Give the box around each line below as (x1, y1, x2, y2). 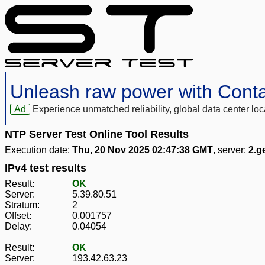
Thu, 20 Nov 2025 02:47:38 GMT (72, 145, 213, 156)
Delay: (5, 221, 32, 232)
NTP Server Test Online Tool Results (5, 128, 189, 141)
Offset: (5, 211, 31, 221)
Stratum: (5, 200, 40, 211)
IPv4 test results (5, 162, 86, 174)
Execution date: (5, 145, 72, 156)
